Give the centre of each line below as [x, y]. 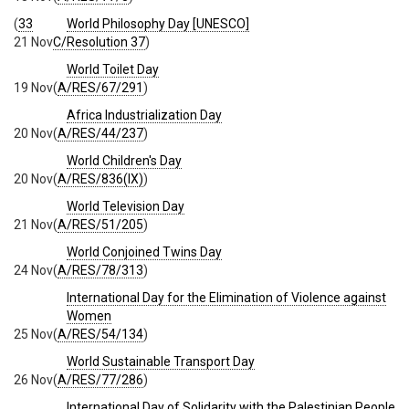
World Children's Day [124, 161]
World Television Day [126, 207]
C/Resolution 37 [99, 42]
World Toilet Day [113, 70]
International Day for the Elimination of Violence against [226, 298]
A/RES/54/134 [100, 335]
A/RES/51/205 [100, 225]
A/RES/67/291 [100, 88]
